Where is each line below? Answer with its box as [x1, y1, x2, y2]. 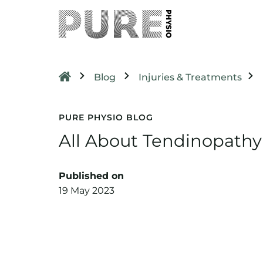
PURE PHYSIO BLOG [59, 112, 153, 123]
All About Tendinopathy [59, 130, 262, 151]
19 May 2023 [59, 184, 114, 196]
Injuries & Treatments [139, 72, 242, 83]
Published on [59, 170, 124, 181]
